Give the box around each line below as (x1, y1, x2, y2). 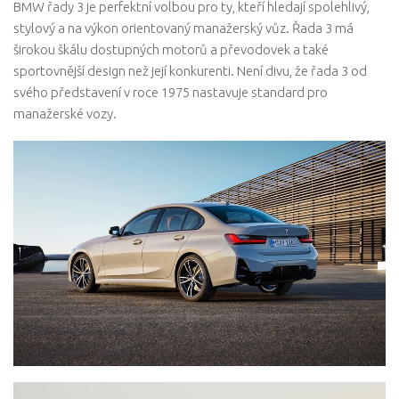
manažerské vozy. (13, 105, 117, 121)
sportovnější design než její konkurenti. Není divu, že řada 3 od (13, 62, 367, 78)
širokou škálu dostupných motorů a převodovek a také (13, 41, 329, 57)
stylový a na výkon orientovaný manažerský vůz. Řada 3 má (13, 20, 354, 36)
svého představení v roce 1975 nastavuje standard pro (13, 84, 328, 100)
